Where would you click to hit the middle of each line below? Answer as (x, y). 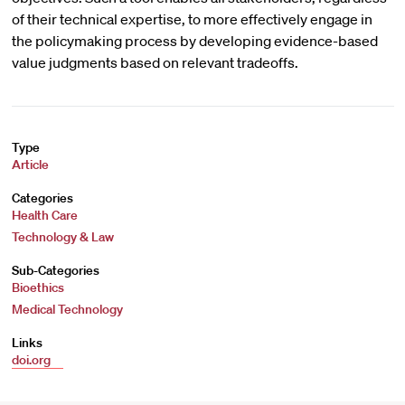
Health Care (44, 215)
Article (30, 165)
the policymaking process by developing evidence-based (194, 41)
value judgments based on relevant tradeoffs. (155, 62)
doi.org (32, 360)
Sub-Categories (55, 270)
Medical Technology (67, 309)
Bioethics (38, 287)
